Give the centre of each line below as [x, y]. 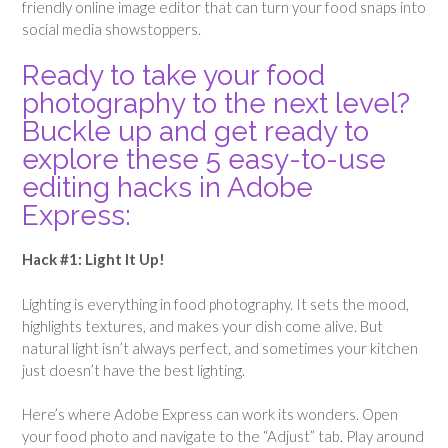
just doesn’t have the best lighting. [133, 369]
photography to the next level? [216, 104]
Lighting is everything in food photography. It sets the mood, [215, 303]
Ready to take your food [173, 76]
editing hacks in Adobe [167, 188]
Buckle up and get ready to [195, 132]
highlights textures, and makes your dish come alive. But [202, 325]
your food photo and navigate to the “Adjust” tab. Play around [223, 436]
